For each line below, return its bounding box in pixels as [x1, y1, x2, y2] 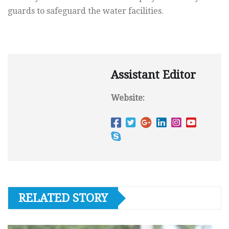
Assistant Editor [111, 68, 196, 82]
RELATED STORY [18, 192, 108, 205]
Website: [111, 93, 145, 103]
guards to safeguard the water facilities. [8, 6, 164, 16]
